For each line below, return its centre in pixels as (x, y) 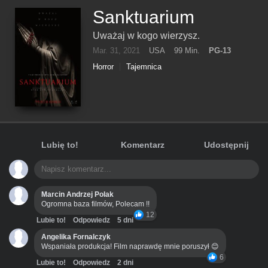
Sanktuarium (144, 17)
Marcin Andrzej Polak (77, 194)
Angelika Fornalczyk (76, 237)
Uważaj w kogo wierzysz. (146, 36)
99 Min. (187, 51)
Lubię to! (60, 145)
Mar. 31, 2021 (116, 51)
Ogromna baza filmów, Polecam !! (95, 204)
